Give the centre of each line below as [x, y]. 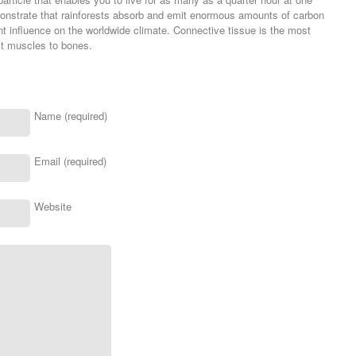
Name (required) [71, 116]
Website [53, 206]
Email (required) [70, 161]
